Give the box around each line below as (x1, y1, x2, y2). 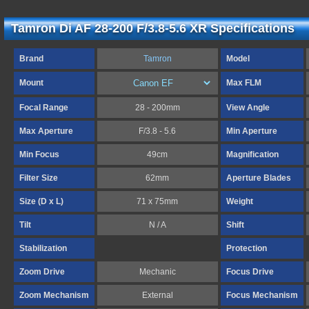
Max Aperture (19, 126, 73, 136)
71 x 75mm (137, 197, 179, 206)
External (142, 290, 173, 300)
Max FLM (226, 78, 261, 88)
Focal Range (19, 103, 68, 112)
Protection (226, 243, 267, 253)
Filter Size (19, 173, 58, 183)
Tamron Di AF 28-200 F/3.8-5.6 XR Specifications (11, 21, 295, 35)
